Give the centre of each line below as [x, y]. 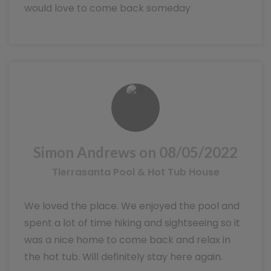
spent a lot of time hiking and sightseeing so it [132, 223]
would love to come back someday [107, 8]
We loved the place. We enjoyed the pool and [132, 206]
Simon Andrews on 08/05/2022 [135, 152]
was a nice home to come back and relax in [127, 240]
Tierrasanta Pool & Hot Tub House [135, 172]
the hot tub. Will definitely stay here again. [123, 257]
